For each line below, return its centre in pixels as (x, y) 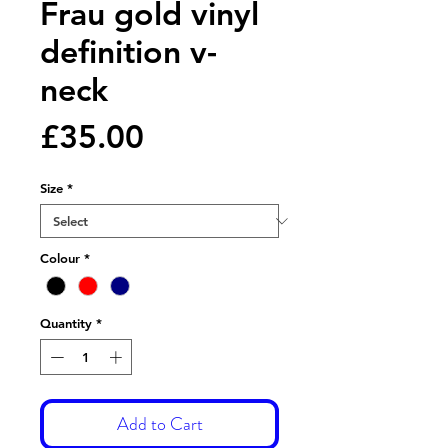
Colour (60, 258)
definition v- (128, 51)
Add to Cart (159, 423)
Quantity (66, 323)
